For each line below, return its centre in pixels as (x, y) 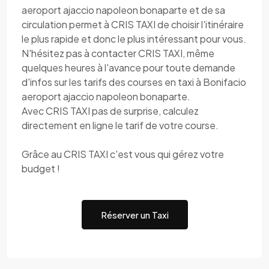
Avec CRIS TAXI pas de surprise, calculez (110, 111)
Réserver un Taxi (134, 214)
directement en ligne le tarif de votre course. (120, 125)
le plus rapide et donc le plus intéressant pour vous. (134, 39)
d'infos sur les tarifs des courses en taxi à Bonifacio (134, 82)
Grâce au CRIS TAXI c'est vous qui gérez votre (123, 154)
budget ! (41, 168)
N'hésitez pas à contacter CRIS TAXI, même (118, 53)
